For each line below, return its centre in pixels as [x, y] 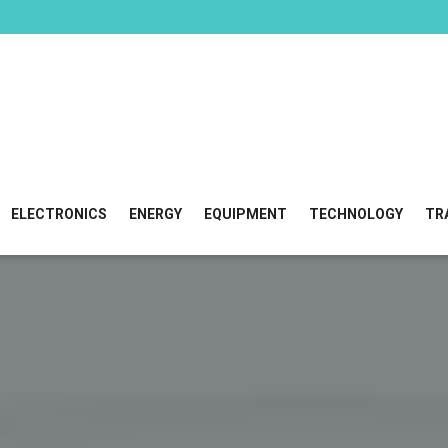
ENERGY [155, 214]
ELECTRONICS [59, 214]
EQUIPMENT [245, 214]
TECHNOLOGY [356, 214]
